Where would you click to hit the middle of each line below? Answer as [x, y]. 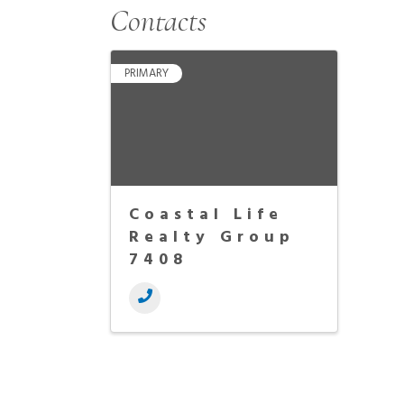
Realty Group [212, 238]
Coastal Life [206, 215]
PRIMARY [147, 73]
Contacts [158, 21]
